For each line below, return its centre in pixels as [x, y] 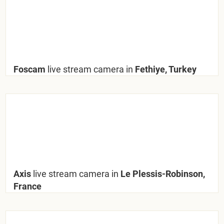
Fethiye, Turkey [165, 69]
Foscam [31, 69]
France [28, 186]
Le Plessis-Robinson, [162, 173]
